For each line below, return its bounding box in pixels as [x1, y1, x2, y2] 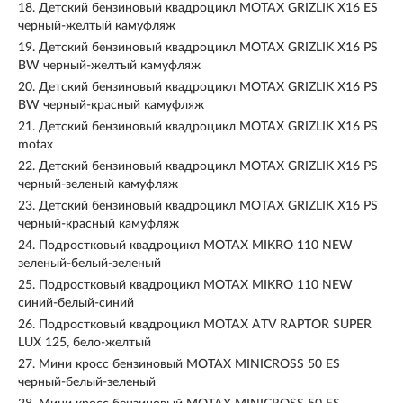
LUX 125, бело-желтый [18, 336, 151, 349]
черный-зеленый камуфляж [18, 178, 178, 191]
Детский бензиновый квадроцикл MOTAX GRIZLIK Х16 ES [39, 2, 378, 14]
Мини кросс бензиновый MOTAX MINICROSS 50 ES [39, 358, 340, 371]
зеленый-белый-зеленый [18, 257, 161, 270]
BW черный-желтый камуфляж [18, 59, 201, 72]
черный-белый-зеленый [18, 376, 156, 389]
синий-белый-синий [18, 297, 134, 309]
